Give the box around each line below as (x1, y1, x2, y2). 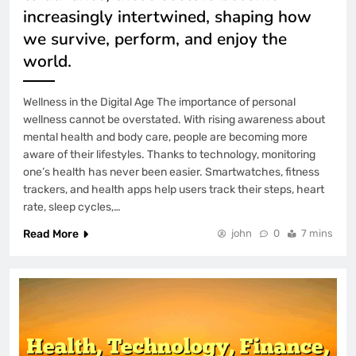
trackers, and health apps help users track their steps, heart (23, 182, 324, 196)
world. (23, 49, 72, 72)
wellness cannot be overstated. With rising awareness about (23, 112, 325, 126)
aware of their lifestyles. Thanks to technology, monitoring (23, 147, 315, 161)
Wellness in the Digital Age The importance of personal (23, 95, 296, 109)
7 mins (301, 226, 333, 239)
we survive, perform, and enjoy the (23, 27, 287, 50)
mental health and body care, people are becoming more (23, 130, 308, 144)
